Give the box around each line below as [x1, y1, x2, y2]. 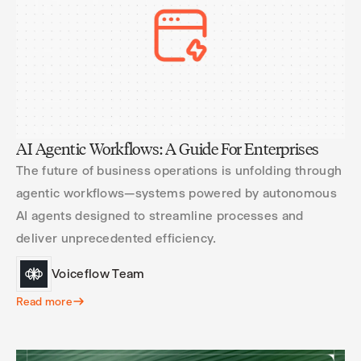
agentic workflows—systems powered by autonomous [16, 185, 338, 201]
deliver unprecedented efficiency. [16, 230, 217, 246]
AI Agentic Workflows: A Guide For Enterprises [16, 139, 319, 159]
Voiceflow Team [52, 266, 145, 281]
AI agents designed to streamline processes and [16, 208, 304, 223]
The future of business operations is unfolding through [16, 163, 342, 178]
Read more [16, 295, 72, 308]
